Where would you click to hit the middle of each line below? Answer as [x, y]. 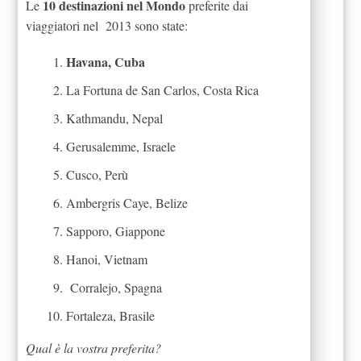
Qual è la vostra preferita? [94, 347]
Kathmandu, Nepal [115, 118]
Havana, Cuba [106, 61]
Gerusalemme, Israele [121, 146]
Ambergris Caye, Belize [127, 202]
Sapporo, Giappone [116, 230]
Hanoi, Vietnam [107, 259]
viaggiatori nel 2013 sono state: [107, 25]
